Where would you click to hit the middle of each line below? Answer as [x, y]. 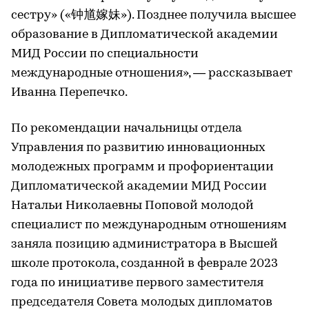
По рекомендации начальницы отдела [127, 128]
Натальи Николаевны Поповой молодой [132, 206]
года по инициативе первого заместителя [137, 283]
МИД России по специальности [105, 54]
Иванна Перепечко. [69, 92]
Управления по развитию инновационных [138, 148]
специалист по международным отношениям [149, 225]
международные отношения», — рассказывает [152, 73]
